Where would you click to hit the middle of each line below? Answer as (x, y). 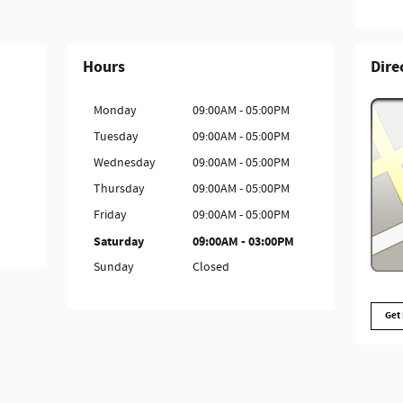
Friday (110, 215)
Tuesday (116, 136)
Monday (115, 110)
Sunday (113, 267)
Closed (210, 267)
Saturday (118, 241)
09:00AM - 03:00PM (243, 241)
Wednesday (124, 162)
